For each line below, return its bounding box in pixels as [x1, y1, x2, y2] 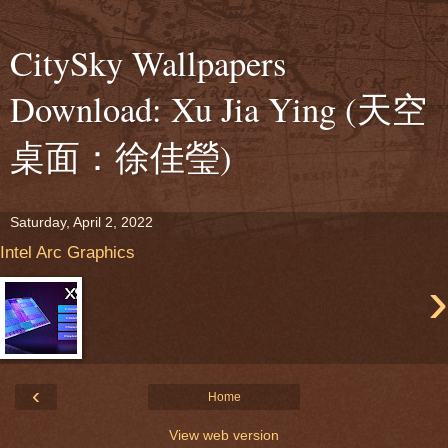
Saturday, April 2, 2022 [10, 214, 153, 230]
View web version [169, 427, 279, 444]
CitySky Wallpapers [10, 40, 286, 86]
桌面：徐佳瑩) [10, 134, 232, 180]
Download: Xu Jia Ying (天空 [10, 86, 427, 132]
